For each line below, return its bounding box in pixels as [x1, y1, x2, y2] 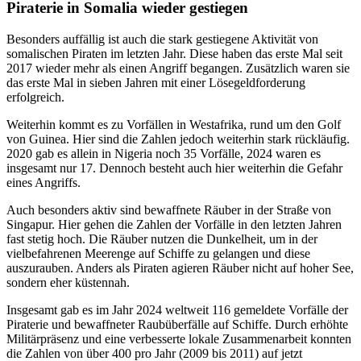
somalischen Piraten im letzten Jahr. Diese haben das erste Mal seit [6, 46, 342, 60]
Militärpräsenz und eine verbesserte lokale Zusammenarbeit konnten [6, 331, 351, 346]
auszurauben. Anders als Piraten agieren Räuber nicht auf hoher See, [6, 260, 354, 275]
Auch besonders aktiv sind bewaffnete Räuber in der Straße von [6, 202, 331, 217]
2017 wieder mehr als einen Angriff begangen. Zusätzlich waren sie [6, 60, 350, 75]
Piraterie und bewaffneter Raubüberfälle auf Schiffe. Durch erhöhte [6, 317, 348, 331]
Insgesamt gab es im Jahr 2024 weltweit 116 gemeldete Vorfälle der [6, 302, 348, 317]
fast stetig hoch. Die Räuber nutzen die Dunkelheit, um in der [6, 231, 317, 246]
